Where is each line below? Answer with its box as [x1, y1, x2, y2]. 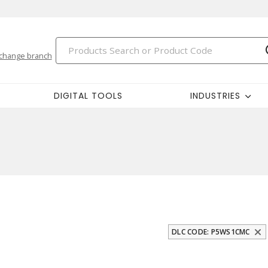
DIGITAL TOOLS [53, 89, 123, 102]
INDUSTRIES [190, 89, 240, 102]
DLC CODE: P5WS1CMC [172, 227, 250, 237]
